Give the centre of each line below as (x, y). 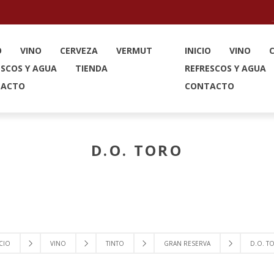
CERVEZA (79, 50)
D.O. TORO (137, 150)
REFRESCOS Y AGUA (225, 68)
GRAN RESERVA (187, 243)
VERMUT (134, 50)
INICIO (198, 50)
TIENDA (91, 68)
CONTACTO (209, 86)
